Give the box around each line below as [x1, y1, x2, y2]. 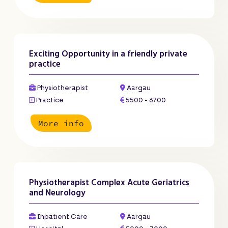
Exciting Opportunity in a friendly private [29, 48, 187, 60]
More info [38, 118, 84, 128]
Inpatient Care [36, 214, 88, 220]
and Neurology [29, 187, 85, 199]
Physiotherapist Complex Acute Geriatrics [29, 177, 189, 189]
